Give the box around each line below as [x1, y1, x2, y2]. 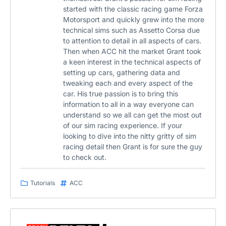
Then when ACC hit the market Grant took [63, 47, 201, 56]
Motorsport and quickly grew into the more [63, 15, 204, 24]
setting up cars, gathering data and [63, 68, 180, 77]
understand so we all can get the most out [63, 110, 202, 120]
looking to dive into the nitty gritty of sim [63, 132, 196, 141]
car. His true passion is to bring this [63, 89, 178, 98]
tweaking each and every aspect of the [63, 79, 193, 88]
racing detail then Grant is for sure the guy [63, 142, 202, 151]
